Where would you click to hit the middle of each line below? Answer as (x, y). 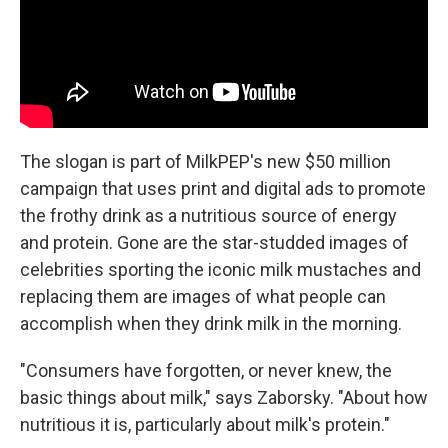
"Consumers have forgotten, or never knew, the (206, 370)
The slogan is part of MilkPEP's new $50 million (205, 161)
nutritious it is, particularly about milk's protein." (205, 424)
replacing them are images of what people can (203, 296)
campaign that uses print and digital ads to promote (223, 188)
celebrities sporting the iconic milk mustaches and (220, 269)
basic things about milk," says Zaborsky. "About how (224, 397)
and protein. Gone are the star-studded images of (214, 242)
